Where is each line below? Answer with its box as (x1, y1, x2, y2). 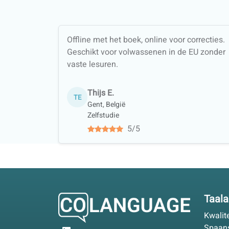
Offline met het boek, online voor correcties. (67, 34, 225, 47)
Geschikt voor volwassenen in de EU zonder (67, 46, 225, 59)
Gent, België (87, 99, 125, 110)
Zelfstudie (87, 110, 119, 121)
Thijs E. (87, 87, 114, 100)
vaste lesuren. (67, 58, 118, 71)
